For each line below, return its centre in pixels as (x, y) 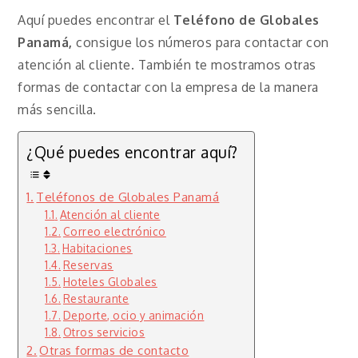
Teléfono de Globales (245, 20)
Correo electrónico (114, 231)
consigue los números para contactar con (203, 42)
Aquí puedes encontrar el (94, 20)
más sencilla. (57, 109)
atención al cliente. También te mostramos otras (167, 64)
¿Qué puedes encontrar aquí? (132, 152)
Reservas (88, 265)
